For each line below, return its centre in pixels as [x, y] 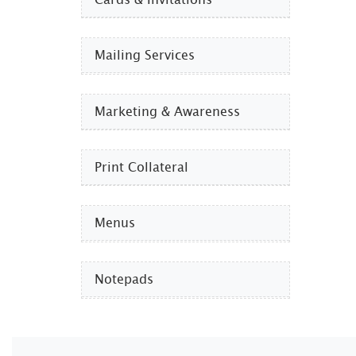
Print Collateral [141, 168]
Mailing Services [145, 56]
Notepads [124, 280]
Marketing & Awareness [167, 112]
